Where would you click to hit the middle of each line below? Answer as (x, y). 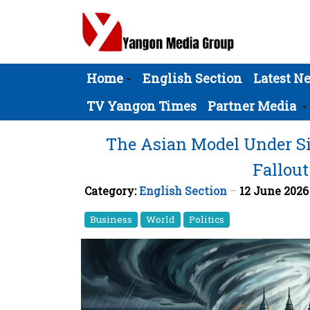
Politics (207, 219)
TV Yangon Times (142, 106)
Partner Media (252, 106)
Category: (112, 191)
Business (111, 219)
